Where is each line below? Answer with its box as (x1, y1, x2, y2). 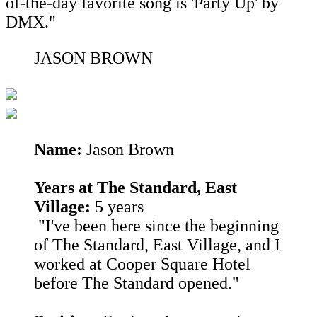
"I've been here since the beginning (34, 216, 279, 235)
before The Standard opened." (34, 273, 239, 292)
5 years (91, 197, 144, 216)
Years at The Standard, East (34, 178, 237, 197)
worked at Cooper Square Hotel (34, 254, 250, 273)
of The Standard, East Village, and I (34, 235, 280, 254)
